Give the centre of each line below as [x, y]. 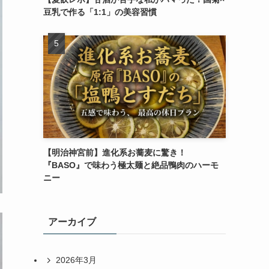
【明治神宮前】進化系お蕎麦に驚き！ [115, 152]
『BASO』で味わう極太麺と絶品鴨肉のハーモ [131, 165]
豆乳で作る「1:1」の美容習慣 [100, 12]
